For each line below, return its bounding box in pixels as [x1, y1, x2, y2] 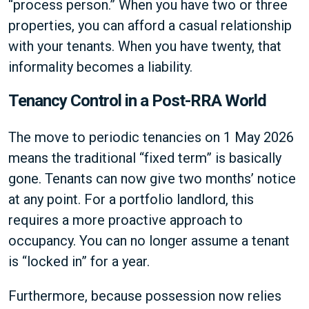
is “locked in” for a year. [8, 253, 150, 270]
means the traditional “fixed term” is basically [8, 150, 281, 166]
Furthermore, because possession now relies [8, 288, 281, 304]
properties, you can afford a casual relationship [8, 17, 292, 34]
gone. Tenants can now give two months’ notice [8, 170, 296, 187]
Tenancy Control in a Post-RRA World [8, 91, 266, 110]
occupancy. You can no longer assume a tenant [8, 232, 290, 249]
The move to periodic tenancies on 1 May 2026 [8, 129, 294, 146]
